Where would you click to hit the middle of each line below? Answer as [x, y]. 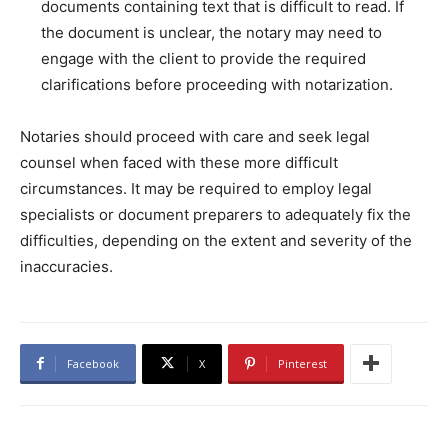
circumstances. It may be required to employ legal [196, 188]
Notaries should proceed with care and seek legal [195, 136]
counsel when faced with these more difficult [179, 162]
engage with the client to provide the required [203, 58]
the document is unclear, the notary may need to [211, 32]
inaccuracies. [66, 266]
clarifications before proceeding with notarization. [217, 84]
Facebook [93, 363]
